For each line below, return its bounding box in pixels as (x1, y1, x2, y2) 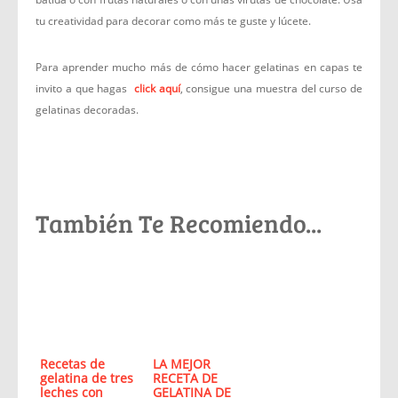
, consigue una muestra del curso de (179, 81, 362, 96)
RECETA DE (152, 370, 218, 386)
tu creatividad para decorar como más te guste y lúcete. (36, 13, 311, 28)
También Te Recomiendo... (36, 206, 322, 240)
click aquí (133, 81, 180, 96)
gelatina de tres (40, 370, 133, 386)
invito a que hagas (36, 81, 131, 96)
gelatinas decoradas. (36, 102, 139, 117)
